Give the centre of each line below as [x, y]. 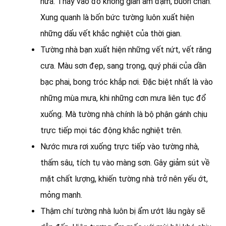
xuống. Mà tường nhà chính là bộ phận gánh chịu [124, 114]
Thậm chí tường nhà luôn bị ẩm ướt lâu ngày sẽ [123, 211]
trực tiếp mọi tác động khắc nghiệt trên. [111, 130]
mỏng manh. [61, 195]
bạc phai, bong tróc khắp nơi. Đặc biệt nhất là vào [127, 82]
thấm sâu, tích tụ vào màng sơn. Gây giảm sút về [125, 162]
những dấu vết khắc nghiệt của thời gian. [111, 33]
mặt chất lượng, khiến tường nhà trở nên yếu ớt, [124, 179]
